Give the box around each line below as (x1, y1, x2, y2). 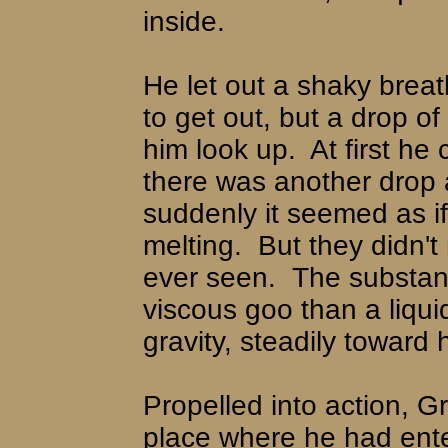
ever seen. (143, 261, 276, 293)
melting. (143, 229, 242, 261)
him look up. (143, 133, 296, 165)
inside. (143, 5, 225, 37)
